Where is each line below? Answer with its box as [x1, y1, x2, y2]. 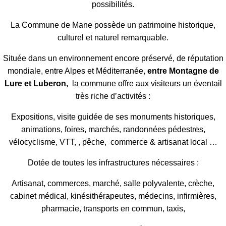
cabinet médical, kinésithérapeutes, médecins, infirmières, [10, 191, 216, 200]
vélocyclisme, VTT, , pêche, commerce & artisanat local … [9, 137, 217, 146]
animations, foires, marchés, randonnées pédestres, [21, 125, 205, 134]
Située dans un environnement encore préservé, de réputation [3, 53, 223, 63]
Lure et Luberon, [4, 79, 70, 88]
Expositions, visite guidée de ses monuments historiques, [11, 112, 215, 121]
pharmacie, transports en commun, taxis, [41, 204, 185, 213]
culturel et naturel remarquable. [58, 33, 168, 42]
